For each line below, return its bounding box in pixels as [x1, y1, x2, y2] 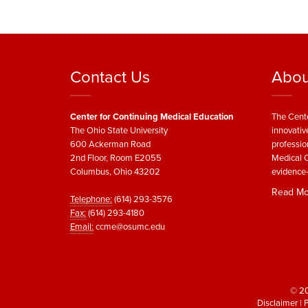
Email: [70, 220, 93, 233]
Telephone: [70, 192, 112, 206]
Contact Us [70, 65, 150, 89]
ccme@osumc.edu [96, 220, 165, 233]
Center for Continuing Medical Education [70, 110, 234, 123]
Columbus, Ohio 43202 [70, 165, 160, 178]
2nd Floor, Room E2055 [70, 151, 162, 164]
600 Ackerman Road [70, 137, 151, 151]
